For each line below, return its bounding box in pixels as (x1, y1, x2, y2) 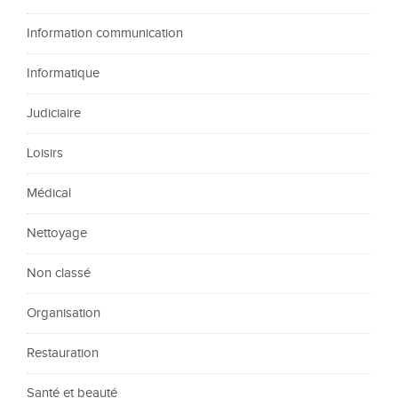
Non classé (27, 266, 91, 281)
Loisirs (27, 146, 63, 161)
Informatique (27, 66, 99, 81)
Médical (27, 186, 71, 201)
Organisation (27, 306, 100, 321)
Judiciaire (27, 106, 81, 121)
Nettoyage (27, 226, 87, 241)
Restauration (27, 346, 99, 361)
